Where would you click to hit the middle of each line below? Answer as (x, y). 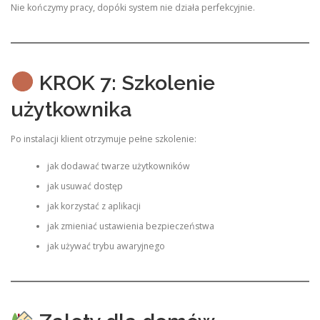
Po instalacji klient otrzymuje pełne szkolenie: (104, 139)
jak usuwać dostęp (85, 186)
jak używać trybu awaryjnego (106, 246)
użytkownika (71, 109)
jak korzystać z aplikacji (94, 206)
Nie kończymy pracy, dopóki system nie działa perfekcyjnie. (133, 7)
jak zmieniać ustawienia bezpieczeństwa (130, 226)
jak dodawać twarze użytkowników (118, 166)
